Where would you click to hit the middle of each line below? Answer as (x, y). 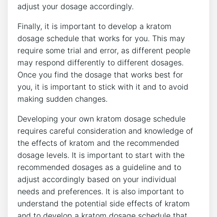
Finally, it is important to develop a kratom (94, 26)
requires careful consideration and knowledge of (105, 131)
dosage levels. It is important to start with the (101, 155)
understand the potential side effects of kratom (104, 203)
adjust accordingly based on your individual (97, 179)
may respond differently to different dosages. (101, 62)
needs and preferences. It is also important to (101, 191)
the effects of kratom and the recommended (98, 143)
